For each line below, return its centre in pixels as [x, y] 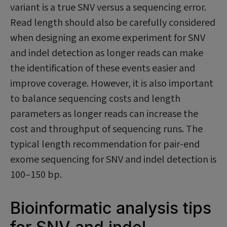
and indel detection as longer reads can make [107, 53]
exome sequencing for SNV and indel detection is [113, 160]
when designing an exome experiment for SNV [108, 38]
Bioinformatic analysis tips [111, 208]
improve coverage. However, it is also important [112, 84]
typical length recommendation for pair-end [105, 144]
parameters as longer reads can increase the [104, 114]
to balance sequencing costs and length [95, 99]
